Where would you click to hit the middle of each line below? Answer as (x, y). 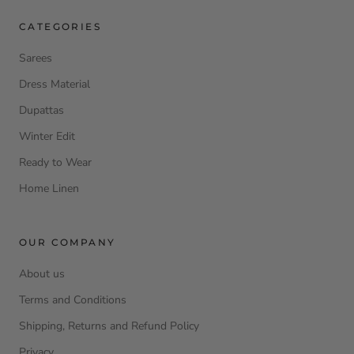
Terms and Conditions (73, 300)
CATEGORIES (60, 27)
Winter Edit (47, 137)
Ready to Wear (55, 163)
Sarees (36, 58)
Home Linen (49, 189)
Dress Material (55, 85)
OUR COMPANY (68, 243)
